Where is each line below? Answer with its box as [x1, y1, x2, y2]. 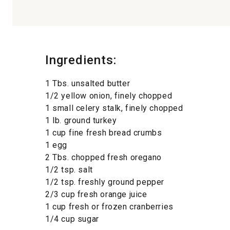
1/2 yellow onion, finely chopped [45, 90, 172, 101]
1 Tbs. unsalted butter [45, 78, 130, 88]
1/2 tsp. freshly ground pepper [45, 177, 164, 187]
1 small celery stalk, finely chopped [45, 103, 183, 113]
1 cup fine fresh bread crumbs [45, 127, 162, 138]
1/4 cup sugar [45, 214, 99, 224]
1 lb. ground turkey [45, 115, 117, 125]
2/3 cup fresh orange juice [45, 189, 147, 199]
